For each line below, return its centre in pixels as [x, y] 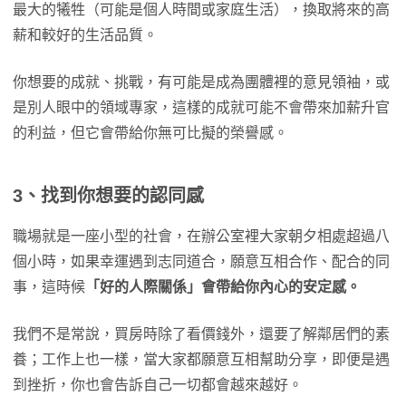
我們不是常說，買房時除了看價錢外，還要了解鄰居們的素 [201, 334]
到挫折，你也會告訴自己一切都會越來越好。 [158, 385]
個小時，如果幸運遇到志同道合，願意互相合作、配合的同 [201, 261]
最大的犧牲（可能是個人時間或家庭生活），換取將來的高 [201, 10]
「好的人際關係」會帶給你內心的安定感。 [223, 287]
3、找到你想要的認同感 [108, 196]
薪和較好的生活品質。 [85, 35]
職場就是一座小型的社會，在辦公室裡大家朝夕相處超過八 [201, 236]
